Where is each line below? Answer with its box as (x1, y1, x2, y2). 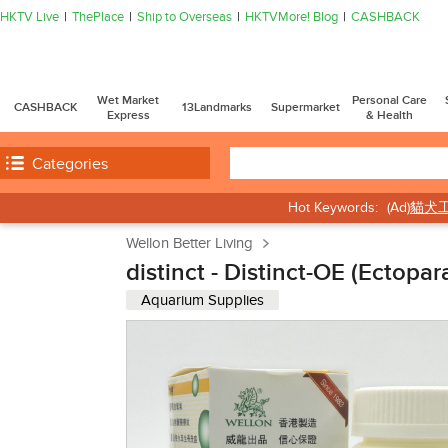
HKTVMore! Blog (245, 8, 338, 25)
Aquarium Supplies (141, 290, 264, 309)
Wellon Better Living (126, 233, 253, 252)
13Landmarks (181, 100, 252, 116)
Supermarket (270, 100, 340, 116)
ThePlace (72, 8, 124, 25)
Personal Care (351, 92, 427, 108)
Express (106, 107, 150, 123)
